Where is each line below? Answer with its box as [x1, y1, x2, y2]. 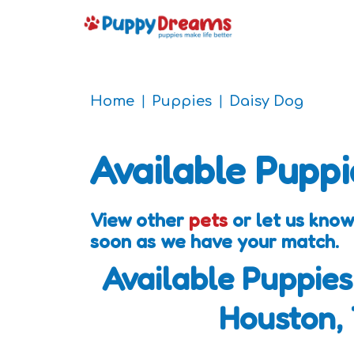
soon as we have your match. [90, 230, 339, 253]
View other [90, 209, 189, 232]
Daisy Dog [229, 93, 303, 109]
